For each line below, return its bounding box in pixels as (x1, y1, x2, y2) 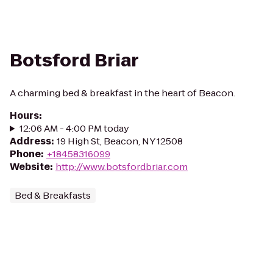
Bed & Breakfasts (15, 189, 91, 202)
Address (10, 135, 51, 147)
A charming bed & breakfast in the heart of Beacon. (10, 87, 235, 99)
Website (10, 160, 50, 173)
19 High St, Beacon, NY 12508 (57, 135, 183, 147)
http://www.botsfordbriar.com (55, 160, 188, 173)
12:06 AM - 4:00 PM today (19, 122, 129, 135)
